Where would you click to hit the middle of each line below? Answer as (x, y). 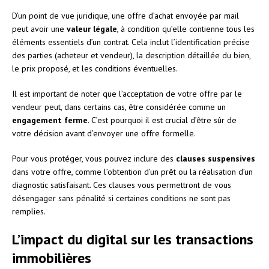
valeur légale (92, 29)
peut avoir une (39, 29)
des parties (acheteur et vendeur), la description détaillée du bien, (131, 55)
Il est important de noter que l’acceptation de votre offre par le (127, 93)
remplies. (29, 211)
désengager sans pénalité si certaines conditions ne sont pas (121, 198)
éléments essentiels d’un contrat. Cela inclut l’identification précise (131, 42)
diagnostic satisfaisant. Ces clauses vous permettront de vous (122, 185)
